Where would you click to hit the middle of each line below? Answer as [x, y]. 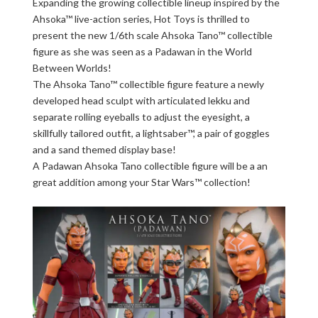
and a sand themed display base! [104, 149]
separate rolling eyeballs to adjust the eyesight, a [141, 117]
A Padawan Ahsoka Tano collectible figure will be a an [150, 166]
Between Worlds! [72, 68]
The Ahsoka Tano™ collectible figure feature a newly [148, 84]
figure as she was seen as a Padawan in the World [142, 51]
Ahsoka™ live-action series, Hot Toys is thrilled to [141, 19]
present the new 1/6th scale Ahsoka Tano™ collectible [153, 35]
